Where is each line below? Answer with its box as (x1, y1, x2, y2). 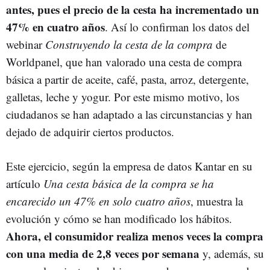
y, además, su (199, 246, 264, 261)
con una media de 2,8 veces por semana (6, 245, 199, 262)
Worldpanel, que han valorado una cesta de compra (6, 54, 242, 69)
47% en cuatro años (6, 19, 105, 35)
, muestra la (190, 193, 243, 209)
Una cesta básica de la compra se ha (43, 176, 214, 191)
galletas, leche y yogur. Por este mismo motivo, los (6, 89, 239, 104)
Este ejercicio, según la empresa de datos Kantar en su (6, 159, 253, 174)
